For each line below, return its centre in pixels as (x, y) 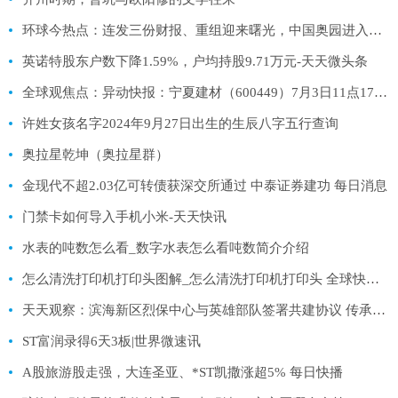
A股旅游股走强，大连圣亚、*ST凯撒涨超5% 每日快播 (183, 372)
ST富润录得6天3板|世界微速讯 (111, 341)
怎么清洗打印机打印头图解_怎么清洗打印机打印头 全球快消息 (373, 279)
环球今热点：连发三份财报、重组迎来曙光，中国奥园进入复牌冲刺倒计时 (375, 30)
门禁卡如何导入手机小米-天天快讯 (124, 216)
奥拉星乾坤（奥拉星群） (96, 154)
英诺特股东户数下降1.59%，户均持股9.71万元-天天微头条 (195, 61)
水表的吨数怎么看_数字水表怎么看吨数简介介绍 (166, 247)
